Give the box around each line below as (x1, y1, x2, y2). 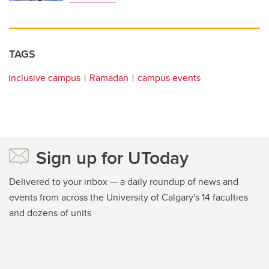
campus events (138, 71, 201, 85)
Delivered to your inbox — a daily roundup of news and (9, 175, 238, 189)
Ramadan (89, 71, 128, 85)
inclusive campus (8, 71, 80, 85)
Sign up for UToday (36, 145, 189, 171)
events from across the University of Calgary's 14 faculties (9, 190, 248, 205)
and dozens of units (9, 206, 91, 220)
